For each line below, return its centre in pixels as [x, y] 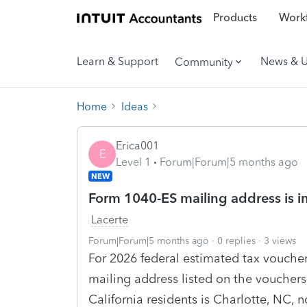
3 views [280, 241]
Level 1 [133, 162]
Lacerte [110, 219]
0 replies [236, 241]
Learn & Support [118, 61]
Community [204, 62]
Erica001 [137, 145]
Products [235, 18]
